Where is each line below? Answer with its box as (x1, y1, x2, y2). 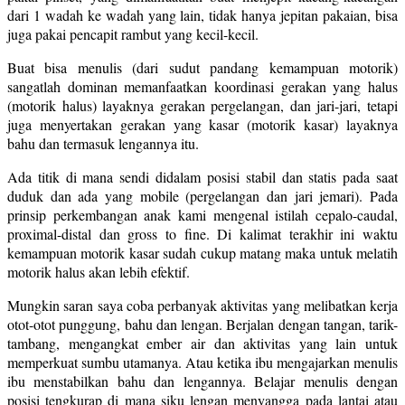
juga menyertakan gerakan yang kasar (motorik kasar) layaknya (7, 114, 398, 134)
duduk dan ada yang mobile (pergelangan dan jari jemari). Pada (7, 185, 398, 205)
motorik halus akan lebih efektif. (7, 261, 190, 281)
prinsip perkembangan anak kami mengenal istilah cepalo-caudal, (7, 204, 398, 224)
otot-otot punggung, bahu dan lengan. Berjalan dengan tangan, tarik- (7, 314, 398, 334)
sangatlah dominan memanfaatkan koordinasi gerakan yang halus (7, 76, 398, 96)
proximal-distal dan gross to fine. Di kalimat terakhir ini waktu (7, 223, 398, 243)
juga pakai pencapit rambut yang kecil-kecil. (7, 24, 259, 43)
